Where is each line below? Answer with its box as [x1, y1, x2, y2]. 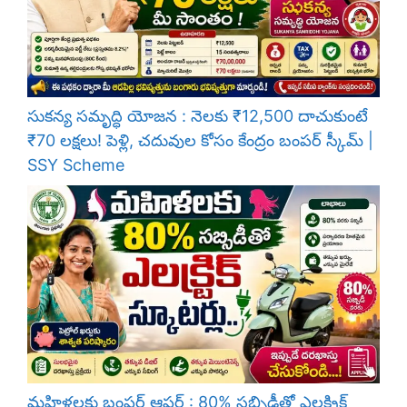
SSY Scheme [27, 154, 124, 174]
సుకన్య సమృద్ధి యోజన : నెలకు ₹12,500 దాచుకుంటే [27, 105, 368, 125]
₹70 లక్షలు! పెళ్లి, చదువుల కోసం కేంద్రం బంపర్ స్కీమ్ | [27, 130, 373, 150]
